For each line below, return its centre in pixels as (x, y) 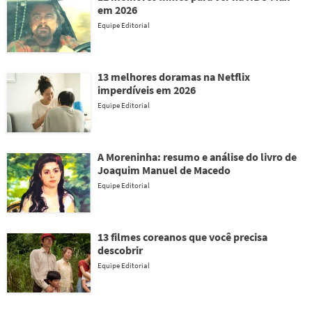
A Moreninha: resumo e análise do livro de (197, 157)
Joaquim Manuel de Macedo (164, 170)
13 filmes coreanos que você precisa (182, 237)
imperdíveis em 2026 (147, 90)
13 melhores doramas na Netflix (174, 77)
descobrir (120, 250)
